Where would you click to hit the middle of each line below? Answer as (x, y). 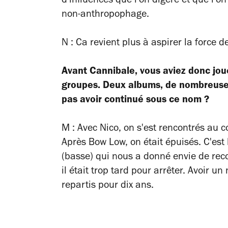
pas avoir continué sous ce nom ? (135, 101)
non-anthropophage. (105, 15)
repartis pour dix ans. (108, 186)
